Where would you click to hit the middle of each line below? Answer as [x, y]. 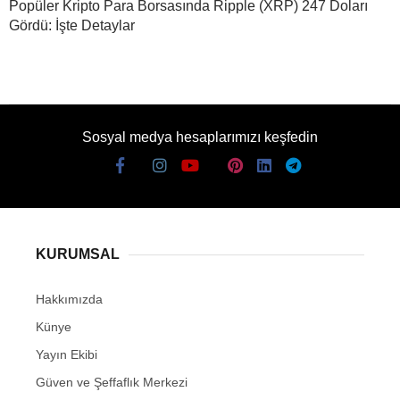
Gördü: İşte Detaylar [72, 26]
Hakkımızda [69, 300]
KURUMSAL [78, 254]
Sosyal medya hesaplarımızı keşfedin [200, 137]
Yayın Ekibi [67, 355]
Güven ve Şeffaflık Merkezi [112, 383]
